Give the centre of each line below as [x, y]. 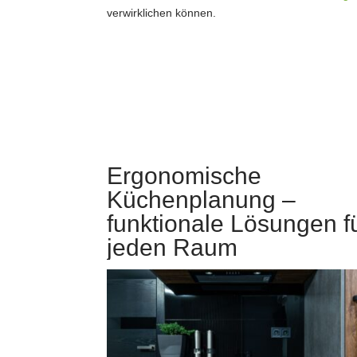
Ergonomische [184, 175]
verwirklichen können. [162, 12]
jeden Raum [173, 247]
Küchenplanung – [202, 199]
